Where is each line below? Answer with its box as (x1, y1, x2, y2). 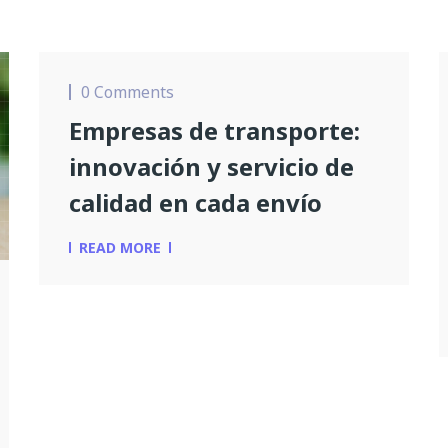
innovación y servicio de (69, 150, 354, 183)
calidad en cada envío (69, 186, 322, 219)
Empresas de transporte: (69, 114, 360, 147)
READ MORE (79, 238, 161, 257)
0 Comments (81, 81, 174, 103)
